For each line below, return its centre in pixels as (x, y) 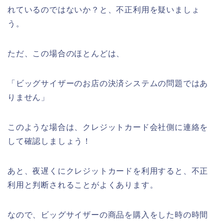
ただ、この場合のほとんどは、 (66, 54)
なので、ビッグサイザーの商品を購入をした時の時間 (108, 215)
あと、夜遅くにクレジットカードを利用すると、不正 (108, 171)
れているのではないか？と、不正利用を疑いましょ (104, 10)
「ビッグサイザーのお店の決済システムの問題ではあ (108, 84)
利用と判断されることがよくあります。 (83, 185)
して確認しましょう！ (49, 141)
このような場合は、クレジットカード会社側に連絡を (108, 127)
